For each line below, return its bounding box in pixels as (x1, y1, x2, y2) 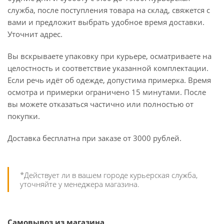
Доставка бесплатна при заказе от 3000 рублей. (7, 133, 181, 143)
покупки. (7, 111, 40, 121)
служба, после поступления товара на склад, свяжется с (7, 5, 210, 15)
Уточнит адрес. (7, 29, 62, 39)
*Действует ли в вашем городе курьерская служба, (20, 170, 197, 180)
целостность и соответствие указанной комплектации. (7, 63, 208, 73)
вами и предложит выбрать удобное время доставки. (7, 17, 204, 27)
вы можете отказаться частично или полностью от (7, 99, 193, 109)
